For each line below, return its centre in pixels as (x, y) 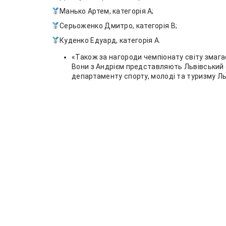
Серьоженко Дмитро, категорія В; (118, 26)
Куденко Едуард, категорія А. (110, 41)
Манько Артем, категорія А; (106, 11)
